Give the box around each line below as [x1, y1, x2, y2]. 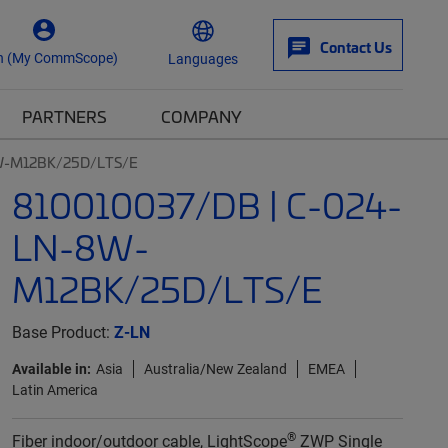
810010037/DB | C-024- [11, 181, 402, 228]
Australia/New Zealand [143, 359, 287, 378]
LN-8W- [11, 223, 149, 270]
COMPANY [161, 105, 242, 127]
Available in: [11, 359, 91, 378]
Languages [168, 48, 238, 68]
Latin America [11, 380, 98, 399]
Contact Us [320, 37, 392, 57]
